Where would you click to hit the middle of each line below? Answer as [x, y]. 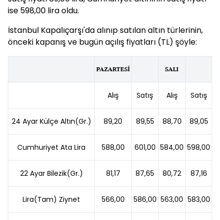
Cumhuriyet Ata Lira [51, 147]
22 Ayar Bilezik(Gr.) [51, 173]
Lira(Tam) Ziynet [51, 199]
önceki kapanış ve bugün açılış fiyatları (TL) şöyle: [102, 42]
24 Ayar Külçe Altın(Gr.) [51, 121]
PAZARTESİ [113, 69]
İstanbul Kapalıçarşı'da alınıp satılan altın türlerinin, [105, 30]
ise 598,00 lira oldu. [43, 11]
